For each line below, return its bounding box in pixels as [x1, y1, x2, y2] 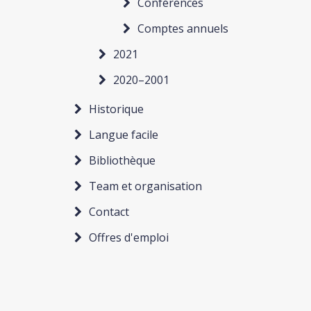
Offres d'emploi [89, 230, 169, 245]
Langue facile [89, 127, 158, 142]
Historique [89, 101, 144, 117]
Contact [89, 204, 129, 219]
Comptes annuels [137, 21, 228, 36]
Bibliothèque [89, 153, 155, 168]
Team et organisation [89, 178, 202, 194]
